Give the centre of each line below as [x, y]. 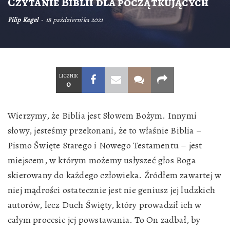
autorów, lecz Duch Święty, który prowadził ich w [105, 205]
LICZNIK [69, 76]
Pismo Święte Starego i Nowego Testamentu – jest [105, 145]
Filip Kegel [23, 20]
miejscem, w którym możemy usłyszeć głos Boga [102, 160]
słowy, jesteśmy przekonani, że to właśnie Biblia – [105, 130]
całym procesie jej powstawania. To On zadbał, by [104, 220]
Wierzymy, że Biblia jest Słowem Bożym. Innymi [102, 116]
